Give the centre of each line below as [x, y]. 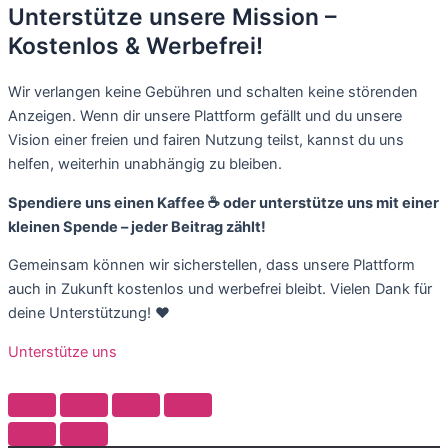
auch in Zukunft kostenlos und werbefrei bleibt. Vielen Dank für [220, 289]
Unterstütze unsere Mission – [172, 17]
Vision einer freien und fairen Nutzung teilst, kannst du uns [206, 140]
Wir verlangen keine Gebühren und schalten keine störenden [213, 92]
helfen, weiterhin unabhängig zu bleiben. [145, 164]
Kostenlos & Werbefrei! [135, 46]
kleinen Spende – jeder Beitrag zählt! [137, 226]
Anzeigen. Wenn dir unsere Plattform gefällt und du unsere [205, 116]
